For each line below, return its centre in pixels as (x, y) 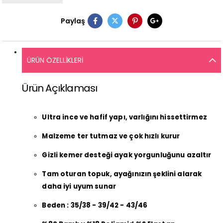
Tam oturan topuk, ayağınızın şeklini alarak (122, 174)
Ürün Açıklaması (60, 88)
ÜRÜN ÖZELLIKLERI (55, 60)
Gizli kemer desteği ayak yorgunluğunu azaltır (127, 155)
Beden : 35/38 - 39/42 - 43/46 (95, 206)
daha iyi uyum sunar (79, 187)
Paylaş (73, 21)
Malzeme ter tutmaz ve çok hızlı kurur (111, 136)
